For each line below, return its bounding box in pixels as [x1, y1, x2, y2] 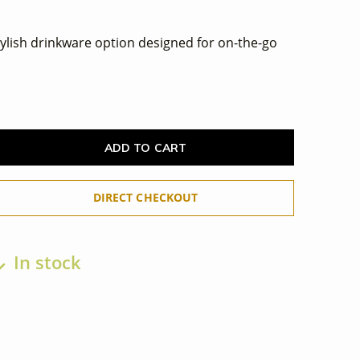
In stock [9, 250, 81, 275]
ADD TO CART [104, 140, 186, 155]
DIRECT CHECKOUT [93, 190, 198, 205]
